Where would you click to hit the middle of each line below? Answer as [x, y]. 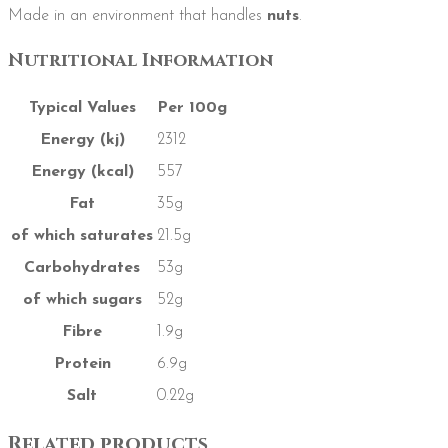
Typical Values [82, 108]
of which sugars [82, 300]
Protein [82, 364]
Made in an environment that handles [137, 16]
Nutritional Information [140, 61]
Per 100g [192, 108]
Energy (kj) [82, 140]
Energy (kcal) [82, 172]
